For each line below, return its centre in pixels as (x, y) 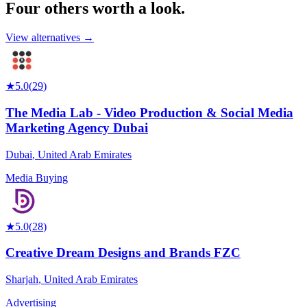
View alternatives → (50, 38)
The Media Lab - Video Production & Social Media (149, 112)
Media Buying (37, 177)
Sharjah (22, 279)
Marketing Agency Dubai (77, 127)
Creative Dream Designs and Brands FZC (123, 253)
